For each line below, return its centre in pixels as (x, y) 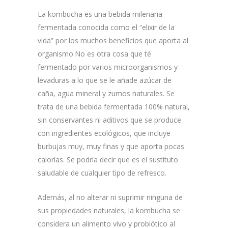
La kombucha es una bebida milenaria (100, 14)
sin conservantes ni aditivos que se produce (109, 120)
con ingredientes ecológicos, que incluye (104, 133)
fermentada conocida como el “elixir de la (106, 27)
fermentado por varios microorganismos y (108, 67)
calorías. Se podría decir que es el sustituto (108, 160)
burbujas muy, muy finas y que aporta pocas (111, 146)
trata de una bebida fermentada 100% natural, (114, 107)
